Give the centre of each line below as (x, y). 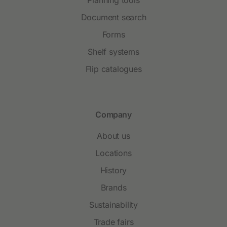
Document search (113, 17)
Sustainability (113, 204)
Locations (113, 153)
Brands (113, 187)
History (113, 170)
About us (113, 136)
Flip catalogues (113, 69)
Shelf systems (113, 51)
